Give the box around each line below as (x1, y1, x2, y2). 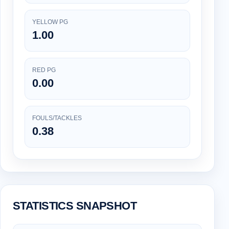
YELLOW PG (32, 18, 68, 26)
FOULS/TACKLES (32, 114, 82, 122)
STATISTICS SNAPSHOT (13, 199, 137, 213)
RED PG (32, 66, 56, 74)
